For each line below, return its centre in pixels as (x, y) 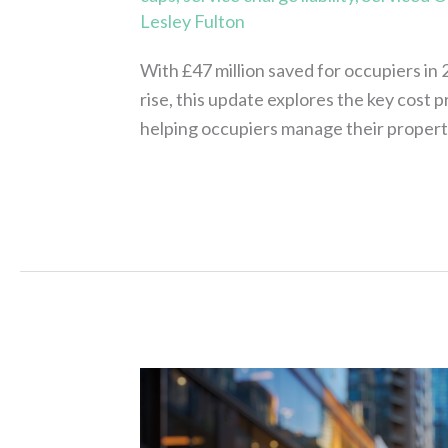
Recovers (177, 410)
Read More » (190, 183)
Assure (167, 381)
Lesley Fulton (193, 20)
